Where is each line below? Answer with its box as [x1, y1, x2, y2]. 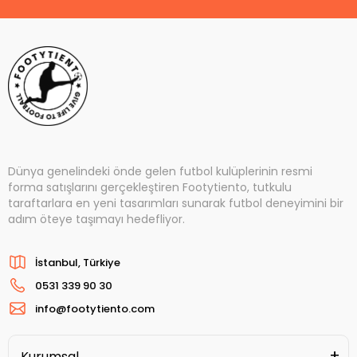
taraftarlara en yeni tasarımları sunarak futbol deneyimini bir [8, 195, 343, 212]
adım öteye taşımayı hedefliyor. [8, 211, 185, 228]
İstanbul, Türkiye [35, 254, 120, 270]
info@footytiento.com [35, 300, 155, 316]
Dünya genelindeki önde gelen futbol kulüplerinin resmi [8, 163, 312, 180]
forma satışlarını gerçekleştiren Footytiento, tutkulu [8, 179, 292, 196]
